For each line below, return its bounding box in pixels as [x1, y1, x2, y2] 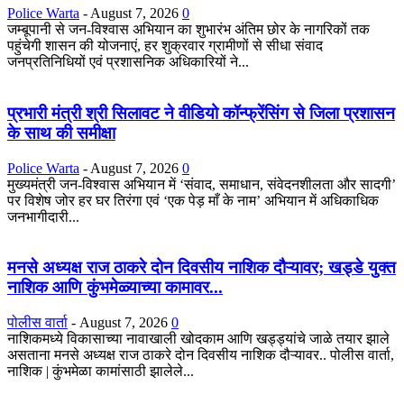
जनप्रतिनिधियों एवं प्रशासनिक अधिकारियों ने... [7, 54, 249, 70]
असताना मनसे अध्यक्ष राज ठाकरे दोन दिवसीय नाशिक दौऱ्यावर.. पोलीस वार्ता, [7, 347, 394, 363]
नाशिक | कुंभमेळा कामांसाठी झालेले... [7, 363, 194, 380]
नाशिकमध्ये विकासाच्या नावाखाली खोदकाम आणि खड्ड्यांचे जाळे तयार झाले [7, 331, 390, 347]
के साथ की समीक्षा [7, 123, 115, 142]
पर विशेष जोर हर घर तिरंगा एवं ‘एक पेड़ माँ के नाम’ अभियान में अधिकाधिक [7, 192, 379, 208]
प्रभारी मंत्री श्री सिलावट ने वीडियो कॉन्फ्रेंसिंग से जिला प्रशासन [7, 103, 395, 123]
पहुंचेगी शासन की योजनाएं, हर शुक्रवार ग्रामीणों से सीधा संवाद [7, 38, 323, 54]
